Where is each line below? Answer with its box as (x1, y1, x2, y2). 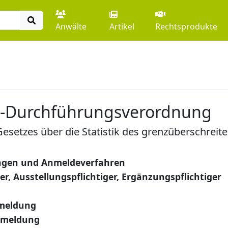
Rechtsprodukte (155, 21, 218, 32)
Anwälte (55, 21, 87, 32)
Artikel (109, 21, 134, 32)
